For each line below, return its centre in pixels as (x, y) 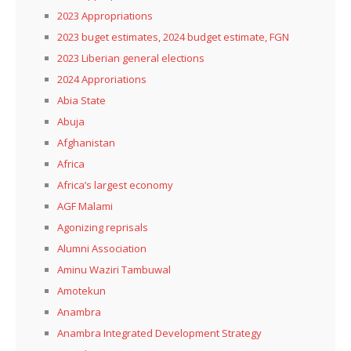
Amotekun (81, 290)
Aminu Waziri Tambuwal (114, 269)
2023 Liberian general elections (131, 58)
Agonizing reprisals (103, 227)
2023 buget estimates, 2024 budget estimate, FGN (173, 36)
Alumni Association (102, 248)
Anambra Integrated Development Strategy (159, 333)
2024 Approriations (102, 79)
